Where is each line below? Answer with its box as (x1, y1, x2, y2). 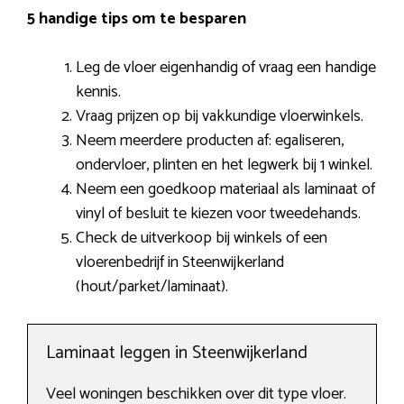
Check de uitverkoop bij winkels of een (76, 225, 327, 252)
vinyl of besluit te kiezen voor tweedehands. (76, 200, 361, 228)
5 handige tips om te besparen (27, 5, 246, 33)
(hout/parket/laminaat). (76, 273, 228, 301)
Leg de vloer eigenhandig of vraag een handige (76, 54, 376, 82)
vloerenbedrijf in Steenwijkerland (76, 249, 284, 277)
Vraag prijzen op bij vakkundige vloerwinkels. (76, 103, 363, 131)
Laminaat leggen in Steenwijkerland (46, 338, 308, 369)
